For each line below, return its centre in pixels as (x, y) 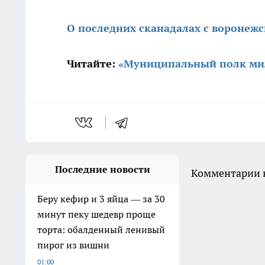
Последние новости (102, 169)
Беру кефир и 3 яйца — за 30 (101, 199)
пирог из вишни (73, 245)
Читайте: (93, 64)
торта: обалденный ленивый (101, 230)
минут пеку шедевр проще (96, 214)
